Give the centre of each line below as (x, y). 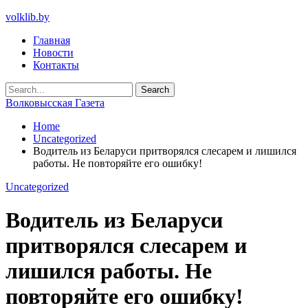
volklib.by (27, 17)
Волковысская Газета (55, 103)
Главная (52, 40)
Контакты (56, 65)
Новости (53, 53)
